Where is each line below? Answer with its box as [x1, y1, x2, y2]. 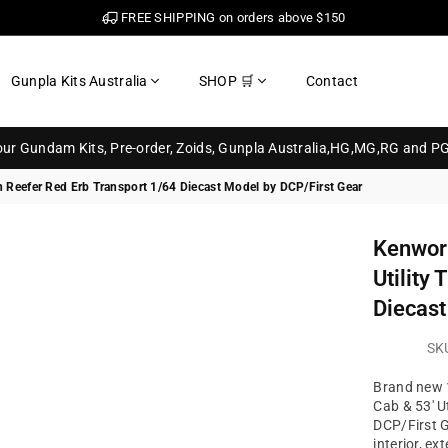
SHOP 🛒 [198, 73, 255, 89]
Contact [305, 73, 358, 89]
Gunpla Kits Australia [10, 73, 148, 89]
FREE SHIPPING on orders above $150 [117, 9, 346, 25]
